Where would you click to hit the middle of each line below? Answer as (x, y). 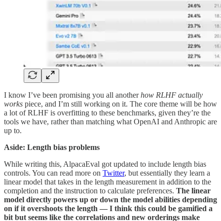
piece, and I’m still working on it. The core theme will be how (120, 104)
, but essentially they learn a (167, 173)
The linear (193, 190)
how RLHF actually (172, 95)
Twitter (113, 173)
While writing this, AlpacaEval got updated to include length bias (105, 164)
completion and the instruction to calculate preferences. (90, 190)
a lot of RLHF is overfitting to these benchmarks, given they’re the (107, 112)
